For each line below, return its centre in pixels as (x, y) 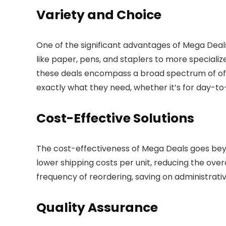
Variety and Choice (99, 15)
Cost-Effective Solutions (115, 119)
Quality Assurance (97, 208)
